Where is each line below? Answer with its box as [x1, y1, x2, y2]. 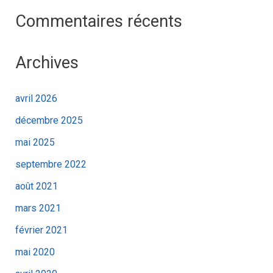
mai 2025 [15, 136, 55, 148]
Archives [15, 52, 79, 73]
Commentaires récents [15, 12, 182, 32]
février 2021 [15, 224, 68, 236]
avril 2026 [15, 92, 57, 104]
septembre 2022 [15, 158, 87, 170]
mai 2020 [15, 246, 55, 258]
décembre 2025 [15, 114, 83, 126]
